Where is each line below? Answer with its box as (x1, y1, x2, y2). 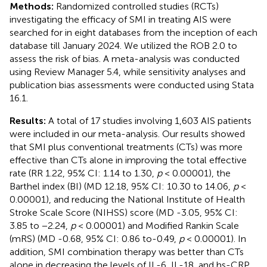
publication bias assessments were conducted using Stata (10, 79, 254, 91)
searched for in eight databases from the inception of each (10, 26, 257, 38)
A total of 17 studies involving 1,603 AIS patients (48, 114, 252, 126)
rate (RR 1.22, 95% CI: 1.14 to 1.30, (10, 167, 157, 179)
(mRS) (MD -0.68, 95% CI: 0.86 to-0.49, (10, 232, 179, 244)
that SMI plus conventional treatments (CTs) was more (10, 141, 243, 153)
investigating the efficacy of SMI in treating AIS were (10, 13, 231, 25)
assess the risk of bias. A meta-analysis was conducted (10, 52, 240, 64)
